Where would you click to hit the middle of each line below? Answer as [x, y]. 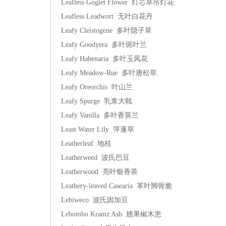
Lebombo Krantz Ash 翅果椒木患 [111, 214]
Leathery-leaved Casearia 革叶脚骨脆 [117, 186]
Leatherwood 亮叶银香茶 [99, 172]
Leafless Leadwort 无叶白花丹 [107, 16]
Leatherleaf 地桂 [86, 144]
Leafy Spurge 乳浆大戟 [97, 101]
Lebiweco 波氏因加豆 [95, 200]
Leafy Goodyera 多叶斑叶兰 [104, 45]
